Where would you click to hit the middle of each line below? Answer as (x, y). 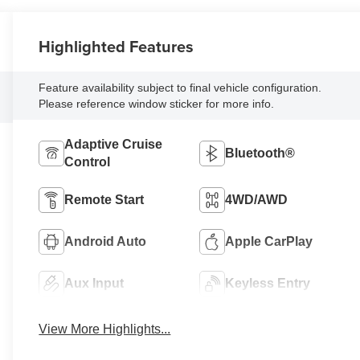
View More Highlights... (105, 329)
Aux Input (94, 283)
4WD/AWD (257, 199)
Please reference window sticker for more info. (157, 103)
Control (88, 162)
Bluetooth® (260, 153)
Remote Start (104, 199)
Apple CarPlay (269, 241)
